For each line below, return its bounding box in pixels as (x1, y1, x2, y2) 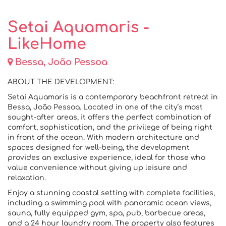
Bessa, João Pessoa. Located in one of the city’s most (8, 103, 203, 111)
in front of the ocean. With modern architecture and (8, 134, 199, 141)
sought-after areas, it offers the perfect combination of (8, 114, 211, 121)
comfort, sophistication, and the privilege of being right (8, 124, 212, 131)
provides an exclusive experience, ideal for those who (8, 154, 205, 161)
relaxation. (8, 174, 46, 182)
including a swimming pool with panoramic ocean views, (8, 199, 211, 207)
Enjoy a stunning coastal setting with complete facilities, (8, 189, 215, 197)
